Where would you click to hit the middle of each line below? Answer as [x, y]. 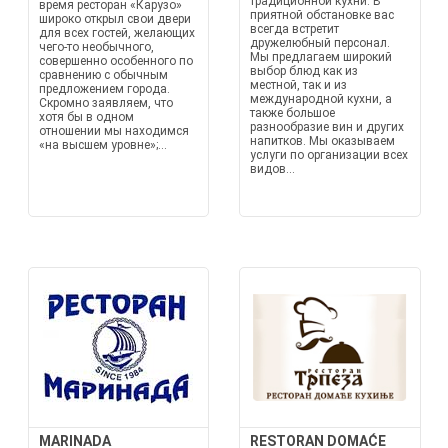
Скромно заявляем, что [105, 103]
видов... [272, 169]
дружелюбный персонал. [320, 43]
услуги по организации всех [329, 155]
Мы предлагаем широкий [321, 57]
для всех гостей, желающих [116, 33]
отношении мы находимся [113, 131]
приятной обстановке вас [322, 15]
